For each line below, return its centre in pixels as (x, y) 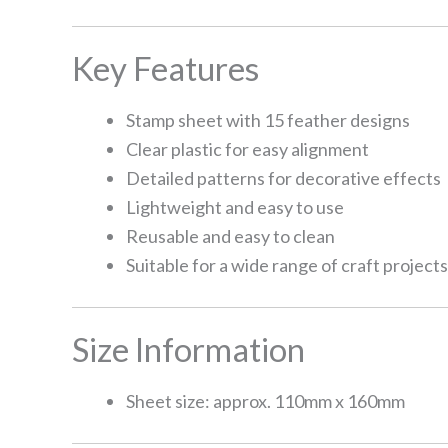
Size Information (188, 348)
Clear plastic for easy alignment (247, 148)
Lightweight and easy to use (235, 206)
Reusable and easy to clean (230, 235)
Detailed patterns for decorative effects (283, 177)
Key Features (165, 67)
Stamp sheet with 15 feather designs (268, 119)
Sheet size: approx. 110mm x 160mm (265, 400)
